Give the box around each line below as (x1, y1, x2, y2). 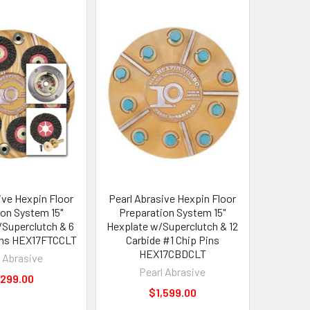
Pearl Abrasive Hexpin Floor (109, 192, 237, 206)
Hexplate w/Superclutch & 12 (107, 219, 239, 233)
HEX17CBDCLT (138, 247, 206, 261)
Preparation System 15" (119, 206, 226, 219)
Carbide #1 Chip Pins (125, 233, 219, 247)
